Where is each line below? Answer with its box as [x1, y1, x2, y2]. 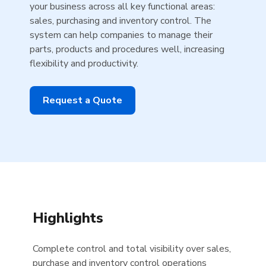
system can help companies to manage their [30, 28, 213, 42]
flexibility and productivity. [30, 57, 138, 70]
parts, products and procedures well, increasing [30, 43, 224, 56]
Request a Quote [43, 94, 122, 107]
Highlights [33, 208, 103, 227]
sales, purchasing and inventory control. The [30, 14, 211, 27]
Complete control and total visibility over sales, [33, 242, 231, 255]
